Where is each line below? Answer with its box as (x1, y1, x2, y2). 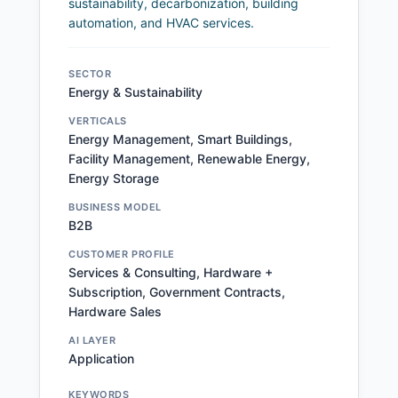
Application (68, 351, 134, 367)
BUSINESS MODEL (68, 201, 162, 214)
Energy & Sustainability (68, 84, 203, 100)
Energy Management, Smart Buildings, (68, 131, 292, 147)
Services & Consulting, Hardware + (68, 265, 273, 281)
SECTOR (68, 68, 112, 81)
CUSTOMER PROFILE (68, 248, 175, 261)
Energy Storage (68, 171, 159, 187)
